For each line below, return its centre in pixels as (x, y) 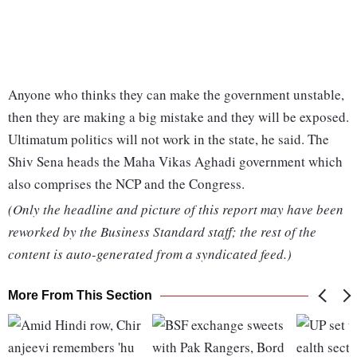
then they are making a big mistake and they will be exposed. (178, 117)
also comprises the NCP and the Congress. (126, 184)
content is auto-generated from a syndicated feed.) (150, 254)
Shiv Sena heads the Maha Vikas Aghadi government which (175, 162)
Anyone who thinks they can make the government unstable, (176, 95)
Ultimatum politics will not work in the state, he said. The (169, 139)
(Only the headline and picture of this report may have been (176, 210)
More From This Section (80, 296)
